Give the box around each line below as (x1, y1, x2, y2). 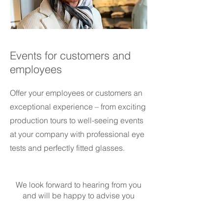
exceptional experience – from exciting (10, 102, 146, 112)
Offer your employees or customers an (10, 88, 142, 98)
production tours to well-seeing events (10, 115, 143, 126)
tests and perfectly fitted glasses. (10, 143, 125, 153)
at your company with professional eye (10, 129, 144, 139)
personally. (59, 201, 98, 212)
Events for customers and (10, 49, 131, 63)
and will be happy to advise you (23, 191, 135, 201)
